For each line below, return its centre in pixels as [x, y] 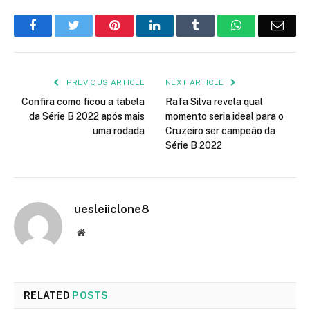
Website [100, 232]
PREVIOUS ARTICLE [104, 82]
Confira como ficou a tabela [83, 102]
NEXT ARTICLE [196, 82]
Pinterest [140, 25]
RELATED [48, 295]
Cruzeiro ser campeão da [220, 131]
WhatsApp [268, 25]
